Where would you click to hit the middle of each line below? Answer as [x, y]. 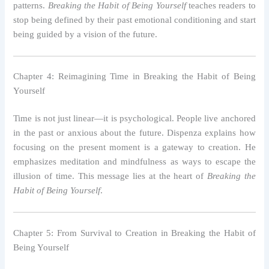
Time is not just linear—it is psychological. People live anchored [134, 119]
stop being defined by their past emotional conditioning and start [134, 20]
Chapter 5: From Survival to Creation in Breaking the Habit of [134, 233]
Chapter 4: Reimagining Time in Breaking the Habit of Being [134, 77]
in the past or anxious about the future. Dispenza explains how [134, 133]
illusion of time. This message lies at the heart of [110, 176]
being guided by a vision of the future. [86, 35]
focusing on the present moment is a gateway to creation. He [134, 147]
